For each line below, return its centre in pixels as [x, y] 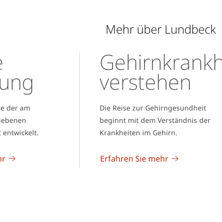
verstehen [145, 81]
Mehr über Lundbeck [161, 29]
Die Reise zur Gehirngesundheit [153, 108]
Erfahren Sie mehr [134, 158]
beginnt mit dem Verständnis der [155, 120]
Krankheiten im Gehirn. [138, 132]
